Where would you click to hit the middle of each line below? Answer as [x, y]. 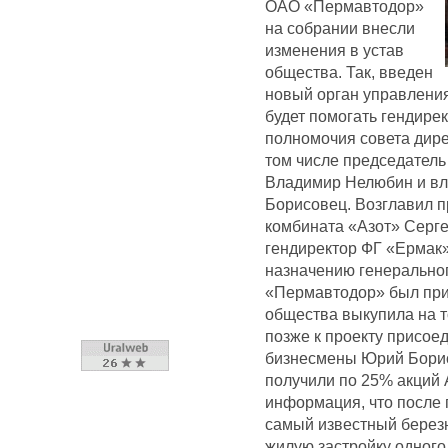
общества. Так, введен [349, 71]
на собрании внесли [340, 27]
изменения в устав [334, 49]
